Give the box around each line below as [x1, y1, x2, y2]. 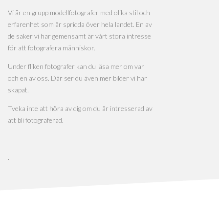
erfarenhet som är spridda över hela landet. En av [8, 20, 152, 28]
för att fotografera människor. [8, 44, 95, 52]
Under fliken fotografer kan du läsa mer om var [8, 62, 144, 70]
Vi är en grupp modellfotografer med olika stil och [8, 8, 150, 17]
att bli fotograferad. [8, 116, 64, 124]
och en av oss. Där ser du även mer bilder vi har [8, 74, 147, 82]
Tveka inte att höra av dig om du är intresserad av [8, 104, 153, 112]
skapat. [8, 86, 29, 94]
